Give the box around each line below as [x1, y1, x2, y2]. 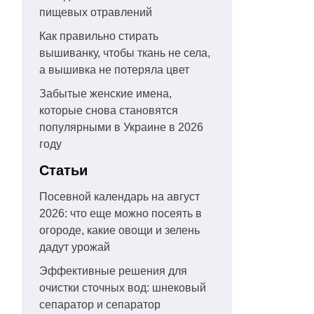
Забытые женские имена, [39, 88, 172, 100]
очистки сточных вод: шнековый [39, 282, 206, 294]
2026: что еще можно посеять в [39, 207, 202, 219]
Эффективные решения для [39, 265, 187, 277]
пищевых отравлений [39, 6, 152, 18]
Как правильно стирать [39, 30, 158, 42]
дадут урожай [39, 241, 110, 253]
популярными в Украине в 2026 [39, 121, 203, 133]
